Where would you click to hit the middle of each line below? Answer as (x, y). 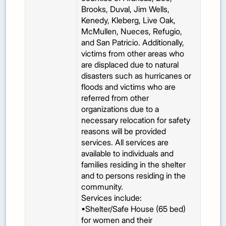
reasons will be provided (124, 131)
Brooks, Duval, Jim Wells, (126, 9)
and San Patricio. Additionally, (133, 43)
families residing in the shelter (134, 165)
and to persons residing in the (134, 176)
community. (102, 187)
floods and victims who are (129, 87)
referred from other (115, 98)
